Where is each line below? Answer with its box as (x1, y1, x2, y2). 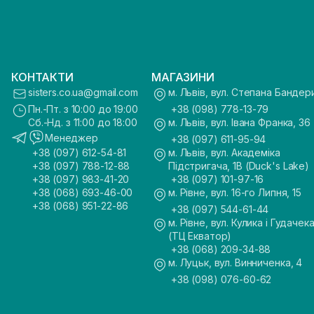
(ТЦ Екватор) (168, 230, 232, 242)
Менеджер (45, 131, 98, 144)
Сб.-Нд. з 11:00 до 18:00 (28, 116, 137, 128)
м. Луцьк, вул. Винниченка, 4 (168, 257, 303, 268)
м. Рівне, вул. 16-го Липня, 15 (168, 186, 301, 198)
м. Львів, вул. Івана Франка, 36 (168, 116, 310, 128)
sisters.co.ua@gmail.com (28, 86, 138, 98)
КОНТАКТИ (11, 70, 74, 84)
